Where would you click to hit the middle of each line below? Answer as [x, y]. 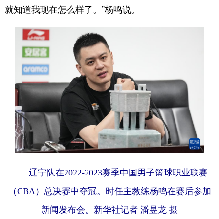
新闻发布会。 [67, 209]
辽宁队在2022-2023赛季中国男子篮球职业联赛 [114, 172]
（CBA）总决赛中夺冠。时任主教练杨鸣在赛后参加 [109, 191]
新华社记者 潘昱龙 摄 [136, 209]
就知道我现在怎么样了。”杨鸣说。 [72, 9]
